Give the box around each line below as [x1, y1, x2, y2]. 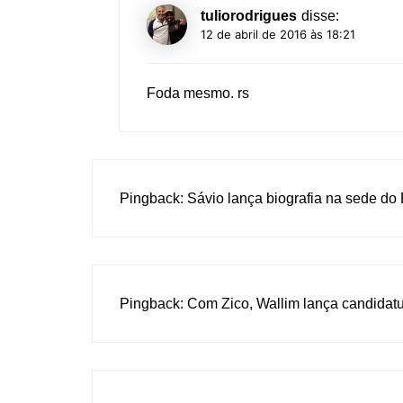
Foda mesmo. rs [147, 85, 249, 102]
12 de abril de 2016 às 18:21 [201, 27, 355, 42]
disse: [301, 8, 339, 24]
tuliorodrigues [201, 8, 297, 24]
